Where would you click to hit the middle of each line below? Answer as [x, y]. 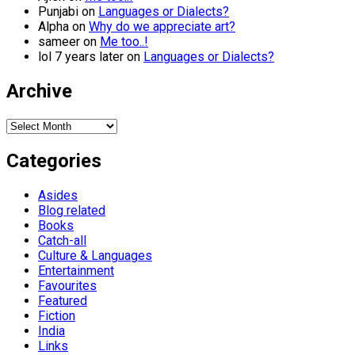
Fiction [57, 315]
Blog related [72, 210]
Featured [63, 300]
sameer [59, 42]
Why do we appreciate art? [162, 27]
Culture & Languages [95, 255]
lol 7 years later [81, 57]
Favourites [67, 285]
